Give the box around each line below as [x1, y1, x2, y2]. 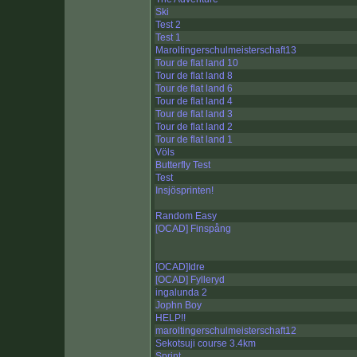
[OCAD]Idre [155, 261, 205, 273]
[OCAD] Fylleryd [155, 274, 225, 286]
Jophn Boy [155, 300, 202, 312]
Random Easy [155, 210, 217, 222]
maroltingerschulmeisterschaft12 [155, 325, 296, 337]
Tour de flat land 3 [155, 108, 233, 120]
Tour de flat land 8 [155, 70, 233, 82]
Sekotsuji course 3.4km [155, 338, 256, 350]
